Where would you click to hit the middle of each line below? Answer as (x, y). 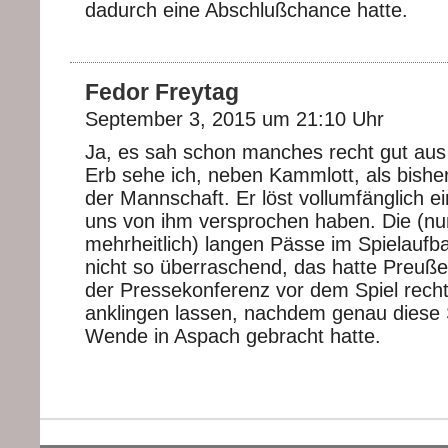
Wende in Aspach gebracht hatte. (233, 336)
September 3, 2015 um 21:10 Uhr (234, 119)
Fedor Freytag (162, 93)
